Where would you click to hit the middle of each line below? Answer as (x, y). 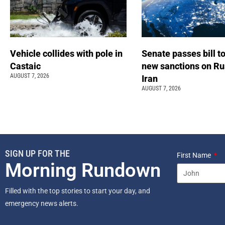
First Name (195, 155)
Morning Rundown (83, 171)
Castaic (26, 66)
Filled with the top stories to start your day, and (78, 191)
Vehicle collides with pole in (66, 54)
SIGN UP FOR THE (37, 154)
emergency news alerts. (42, 204)
